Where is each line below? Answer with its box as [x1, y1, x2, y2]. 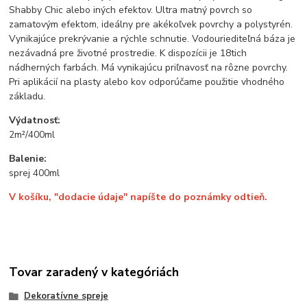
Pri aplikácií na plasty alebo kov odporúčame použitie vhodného [9, 75, 285, 89]
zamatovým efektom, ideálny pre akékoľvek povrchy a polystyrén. [9, 18, 293, 32]
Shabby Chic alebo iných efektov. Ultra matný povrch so [9, 3, 253, 17]
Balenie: [9, 152, 47, 166]
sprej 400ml [9, 167, 60, 180]
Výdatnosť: [9, 114, 61, 127]
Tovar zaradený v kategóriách [9, 263, 180, 280]
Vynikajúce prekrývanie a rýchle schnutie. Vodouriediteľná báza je [9, 32, 296, 46]
